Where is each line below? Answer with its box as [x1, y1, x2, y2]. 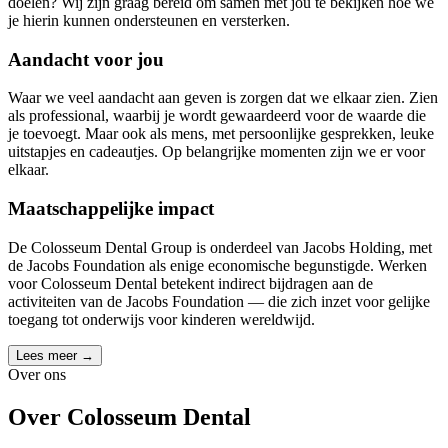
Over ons [8, 365, 66, 383]
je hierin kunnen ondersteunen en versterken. [8, 11, 290, 29]
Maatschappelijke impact [8, 197, 214, 219]
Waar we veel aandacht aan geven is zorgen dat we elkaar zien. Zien [8, 89, 438, 107]
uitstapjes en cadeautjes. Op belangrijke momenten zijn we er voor [8, 143, 425, 161]
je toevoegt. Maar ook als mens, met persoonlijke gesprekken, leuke [8, 125, 434, 143]
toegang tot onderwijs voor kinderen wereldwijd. [8, 310, 315, 328]
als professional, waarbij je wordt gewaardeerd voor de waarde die [8, 107, 426, 125]
